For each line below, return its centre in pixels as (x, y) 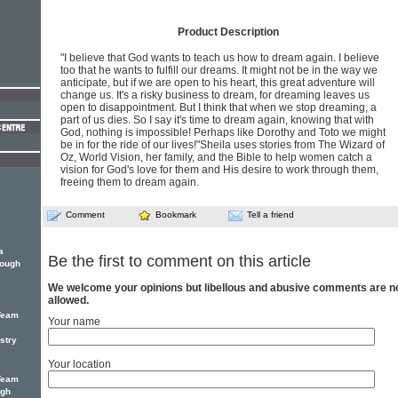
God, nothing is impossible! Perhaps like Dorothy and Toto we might (223, 132)
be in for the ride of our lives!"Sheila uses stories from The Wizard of (223, 145)
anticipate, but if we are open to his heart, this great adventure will (218, 83)
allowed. (68, 301)
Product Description (228, 32)
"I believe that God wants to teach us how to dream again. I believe (220, 58)
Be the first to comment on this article (179, 262)
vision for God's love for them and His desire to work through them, (219, 170)
